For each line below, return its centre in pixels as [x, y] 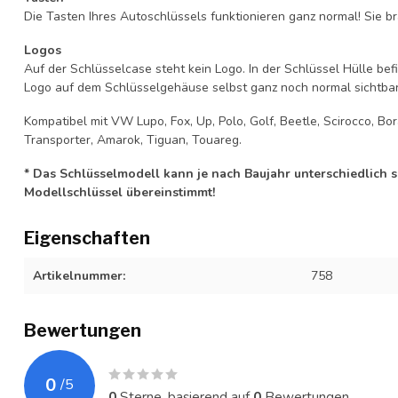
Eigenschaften [87, 238]
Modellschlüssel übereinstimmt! [119, 192]
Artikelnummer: [79, 275]
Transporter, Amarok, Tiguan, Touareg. [133, 139]
